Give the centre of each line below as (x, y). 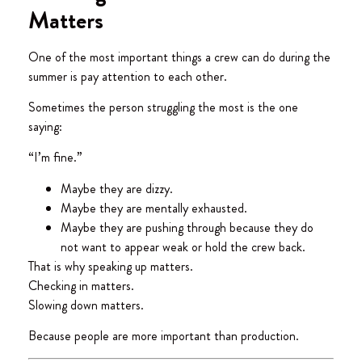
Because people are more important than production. (165, 336)
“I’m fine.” (55, 158)
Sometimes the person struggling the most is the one (163, 107)
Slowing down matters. (86, 305)
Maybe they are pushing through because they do (187, 227)
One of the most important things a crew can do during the (179, 57)
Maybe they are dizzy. (117, 188)
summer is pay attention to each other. (128, 76)
